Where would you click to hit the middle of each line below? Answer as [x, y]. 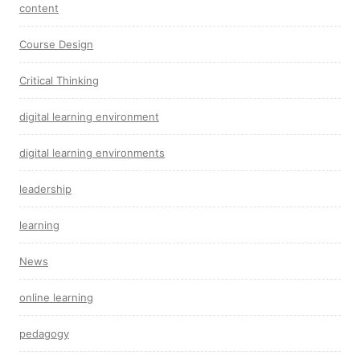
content [39, 8]
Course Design [56, 44]
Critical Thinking [59, 80]
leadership [45, 189]
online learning [56, 297]
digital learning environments [92, 153]
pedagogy [44, 333]
